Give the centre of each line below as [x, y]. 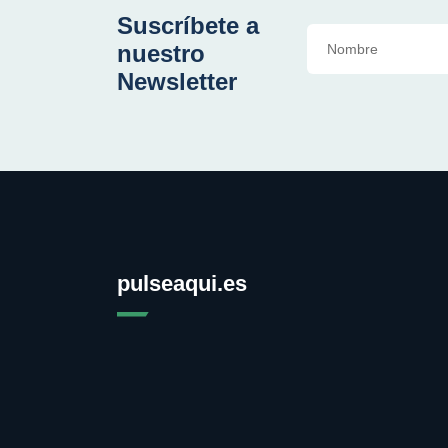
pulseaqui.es [182, 283]
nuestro [161, 53]
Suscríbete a [188, 25]
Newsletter [177, 81]
